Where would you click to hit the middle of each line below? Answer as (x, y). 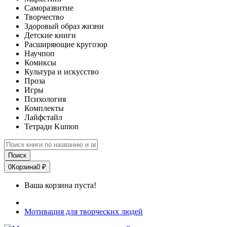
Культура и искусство (62, 72)
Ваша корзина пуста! (60, 185)
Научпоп (40, 53)
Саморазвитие (49, 8)
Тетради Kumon (51, 126)
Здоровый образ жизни (64, 26)
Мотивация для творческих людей (84, 212)
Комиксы (40, 63)
